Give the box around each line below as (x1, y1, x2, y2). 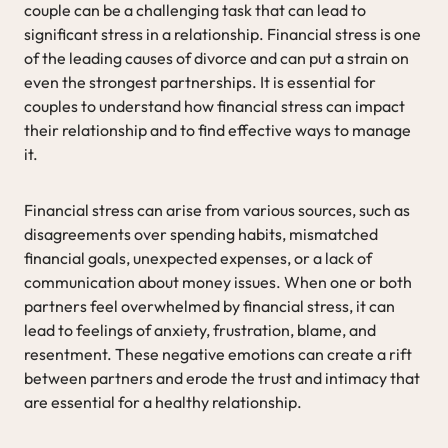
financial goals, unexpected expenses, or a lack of (24, 247, 372, 268)
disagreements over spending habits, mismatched (24, 223, 378, 244)
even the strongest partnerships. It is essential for (24, 71, 376, 92)
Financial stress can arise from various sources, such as (24, 199, 410, 220)
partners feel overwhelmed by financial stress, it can (24, 295, 395, 316)
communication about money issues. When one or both (24, 271, 412, 292)
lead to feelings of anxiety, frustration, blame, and (24, 319, 376, 340)
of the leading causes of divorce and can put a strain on (24, 47, 409, 68)
